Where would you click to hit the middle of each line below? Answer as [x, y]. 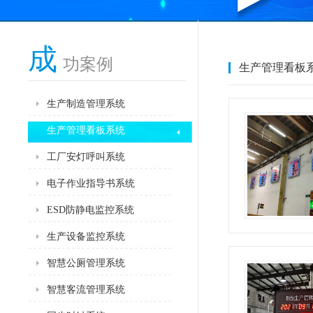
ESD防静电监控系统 [90, 210]
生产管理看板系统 [86, 130]
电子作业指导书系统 [91, 183]
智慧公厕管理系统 [86, 263]
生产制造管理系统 [86, 104]
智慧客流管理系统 [86, 290]
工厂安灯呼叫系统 [86, 157]
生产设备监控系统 [86, 236]
